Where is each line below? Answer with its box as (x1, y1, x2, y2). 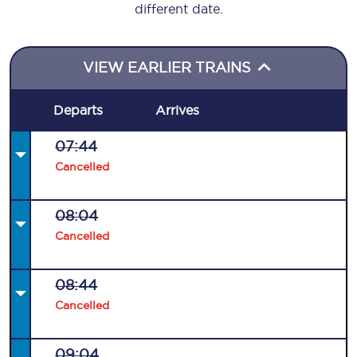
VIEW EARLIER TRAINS (83, 60, 255, 75)
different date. (134, 2, 223, 16)
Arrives (155, 103, 199, 117)
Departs (53, 103, 104, 117)
